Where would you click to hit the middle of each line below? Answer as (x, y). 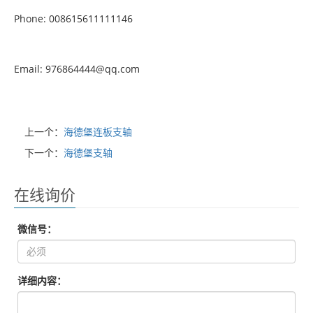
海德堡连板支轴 (98, 131)
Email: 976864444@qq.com (77, 68)
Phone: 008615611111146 (73, 18)
